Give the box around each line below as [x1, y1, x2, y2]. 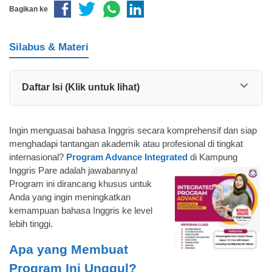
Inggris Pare [9, 165, 57, 175]
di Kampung [188, 151, 237, 162]
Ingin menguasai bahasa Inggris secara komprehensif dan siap [9, 124, 257, 135]
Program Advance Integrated [66, 151, 188, 162]
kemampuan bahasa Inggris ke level [9, 205, 152, 216]
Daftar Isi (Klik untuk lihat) [22, 82, 140, 93]
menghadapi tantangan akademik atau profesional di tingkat [9, 138, 243, 149]
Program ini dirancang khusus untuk [9, 178, 152, 189]
